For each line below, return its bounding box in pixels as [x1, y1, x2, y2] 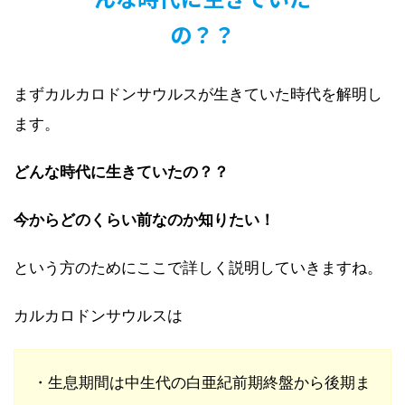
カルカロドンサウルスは [14, 306, 183, 325]
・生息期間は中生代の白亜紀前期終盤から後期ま [33, 373, 371, 392]
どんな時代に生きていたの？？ [14, 163, 229, 182]
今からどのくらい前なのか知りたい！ [14, 211, 275, 230]
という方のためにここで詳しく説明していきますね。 [14, 259, 382, 278]
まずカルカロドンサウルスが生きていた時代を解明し [14, 85, 382, 104]
